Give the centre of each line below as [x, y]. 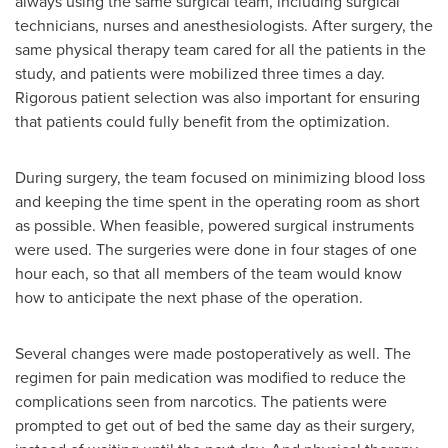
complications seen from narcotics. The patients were [201, 401]
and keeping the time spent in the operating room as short [217, 201]
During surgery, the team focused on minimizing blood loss [220, 177]
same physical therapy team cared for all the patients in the [220, 49]
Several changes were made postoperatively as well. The [213, 353]
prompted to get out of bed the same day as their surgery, [215, 425]
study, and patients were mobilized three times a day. [200, 73]
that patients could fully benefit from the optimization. [202, 121]
